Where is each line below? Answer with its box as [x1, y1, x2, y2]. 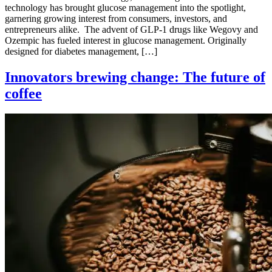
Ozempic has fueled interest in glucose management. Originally [5, 35, 246, 46]
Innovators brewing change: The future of [5, 69, 265, 85]
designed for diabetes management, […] [5, 46, 157, 56]
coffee [5, 85, 42, 101]
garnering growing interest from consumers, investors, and [5, 13, 227, 24]
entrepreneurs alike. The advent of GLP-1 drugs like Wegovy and [5, 24, 258, 35]
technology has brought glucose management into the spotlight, [5, 2, 246, 13]
